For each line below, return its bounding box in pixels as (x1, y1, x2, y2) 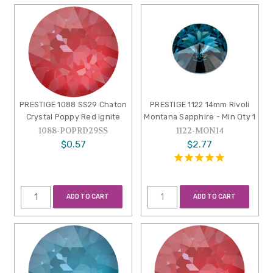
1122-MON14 (175, 125, 224, 136)
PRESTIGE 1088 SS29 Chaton (19, 99, 127, 109)
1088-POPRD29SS (38, 125, 108, 136)
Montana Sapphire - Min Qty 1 (144, 112, 256, 121)
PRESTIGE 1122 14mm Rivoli (150, 99, 250, 109)
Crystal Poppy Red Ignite (26, 112, 121, 121)
